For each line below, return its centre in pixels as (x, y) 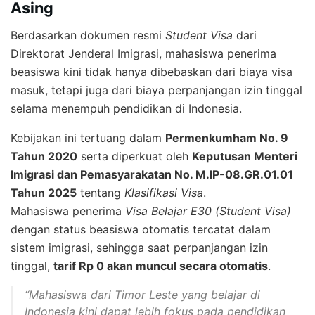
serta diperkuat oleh (135, 156)
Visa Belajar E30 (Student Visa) (208, 211)
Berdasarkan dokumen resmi (88, 36)
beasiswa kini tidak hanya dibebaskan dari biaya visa (152, 72)
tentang (101, 193)
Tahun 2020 (44, 156)
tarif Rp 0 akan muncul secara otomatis (161, 266)
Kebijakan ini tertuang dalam (88, 138)
